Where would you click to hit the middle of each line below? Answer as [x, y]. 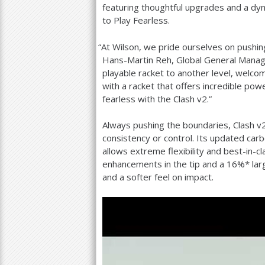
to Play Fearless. [136, 20]
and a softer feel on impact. [158, 177]
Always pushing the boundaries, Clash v [182, 125]
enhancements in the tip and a [164, 164]
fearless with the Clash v [152, 98]
